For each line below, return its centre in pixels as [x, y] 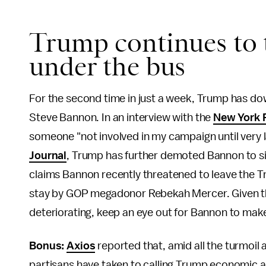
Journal [48, 156]
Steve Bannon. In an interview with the [121, 118]
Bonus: [47, 246]
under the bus [107, 66]
